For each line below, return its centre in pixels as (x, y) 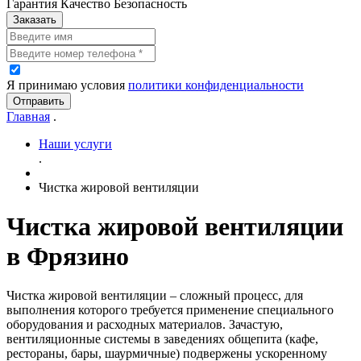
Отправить (39, 101)
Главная (28, 116)
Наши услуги (75, 143)
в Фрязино (68, 257)
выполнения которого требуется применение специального (170, 310)
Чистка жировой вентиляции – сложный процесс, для (155, 296)
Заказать (35, 19)
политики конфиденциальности (216, 85)
